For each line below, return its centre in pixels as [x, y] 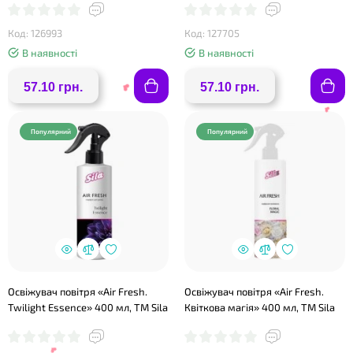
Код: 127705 [212, 33]
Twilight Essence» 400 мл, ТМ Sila [88, 307]
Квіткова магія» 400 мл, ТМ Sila [260, 307]
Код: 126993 [35, 33]
